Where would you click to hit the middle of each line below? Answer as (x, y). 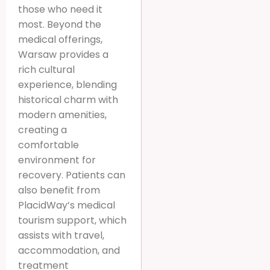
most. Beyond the (60, 24)
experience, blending (67, 84)
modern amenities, (62, 115)
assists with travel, (61, 235)
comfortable (49, 145)
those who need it (60, 9)
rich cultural (46, 69)
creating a (42, 130)
